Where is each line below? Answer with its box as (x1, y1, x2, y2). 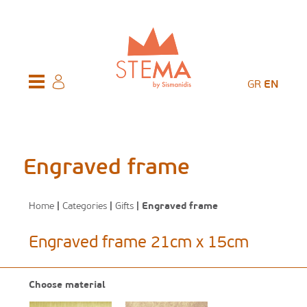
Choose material (29, 280, 106, 291)
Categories (62, 201, 107, 212)
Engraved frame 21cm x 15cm (29, 235, 249, 251)
